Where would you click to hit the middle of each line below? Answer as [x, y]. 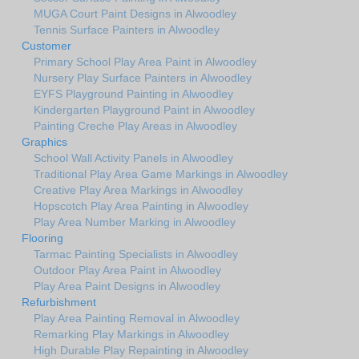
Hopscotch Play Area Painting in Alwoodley [141, 206]
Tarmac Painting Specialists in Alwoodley [136, 254]
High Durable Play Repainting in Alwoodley [141, 350]
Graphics [44, 141]
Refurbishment [59, 302]
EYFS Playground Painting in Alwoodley [133, 93]
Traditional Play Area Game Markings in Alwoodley [161, 173]
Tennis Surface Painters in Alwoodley [127, 29]
